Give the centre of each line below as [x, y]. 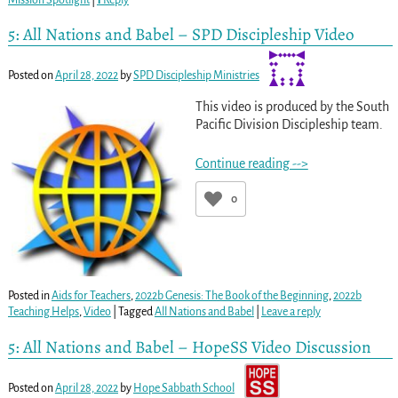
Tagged [135, 312]
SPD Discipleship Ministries [196, 76]
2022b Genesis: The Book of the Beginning [231, 296]
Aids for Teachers [91, 296]
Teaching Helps [43, 312]
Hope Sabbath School [183, 388]
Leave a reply [291, 312]
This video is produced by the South [292, 107]
